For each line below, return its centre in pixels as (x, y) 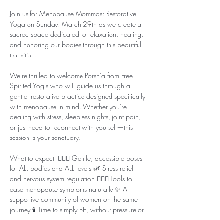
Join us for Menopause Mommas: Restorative (74, 13)
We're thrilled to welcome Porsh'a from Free (72, 75)
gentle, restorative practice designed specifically (79, 96)
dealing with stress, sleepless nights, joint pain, (76, 116)
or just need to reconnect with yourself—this (72, 127)
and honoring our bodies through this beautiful (77, 44)
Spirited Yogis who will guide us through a (71, 85)
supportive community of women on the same (75, 199)
